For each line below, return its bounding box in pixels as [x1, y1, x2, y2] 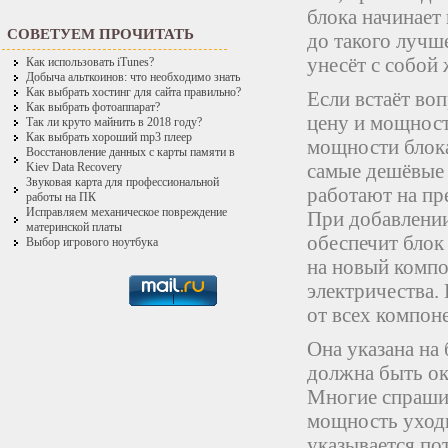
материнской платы [26, 220, 122, 234]
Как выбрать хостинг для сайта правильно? [26, 85, 241, 99]
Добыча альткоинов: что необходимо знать [26, 70, 240, 84]
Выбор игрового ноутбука [26, 235, 158, 249]
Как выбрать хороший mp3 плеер [26, 130, 192, 144]
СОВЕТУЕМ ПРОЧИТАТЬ [7, 25, 194, 42]
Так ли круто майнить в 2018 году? [26, 115, 202, 129]
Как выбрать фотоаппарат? [26, 100, 160, 114]
